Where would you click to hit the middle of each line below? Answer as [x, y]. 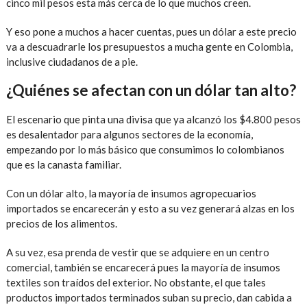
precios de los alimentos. [61, 223]
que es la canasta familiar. [63, 164]
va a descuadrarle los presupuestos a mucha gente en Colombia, [149, 46]
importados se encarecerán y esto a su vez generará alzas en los [150, 208]
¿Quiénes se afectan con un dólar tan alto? [151, 90]
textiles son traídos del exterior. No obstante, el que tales [136, 282]
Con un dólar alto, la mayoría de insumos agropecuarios [131, 193]
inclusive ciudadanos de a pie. [72, 61]
